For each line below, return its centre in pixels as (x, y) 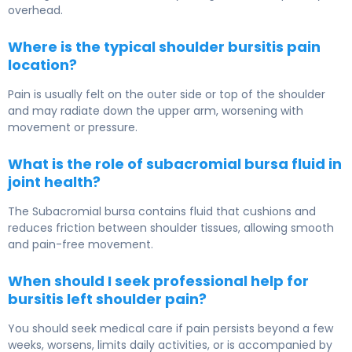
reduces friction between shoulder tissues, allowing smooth (171, 228)
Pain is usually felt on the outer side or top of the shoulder (167, 95)
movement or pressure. (73, 128)
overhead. (35, 11)
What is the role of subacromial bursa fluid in (175, 164)
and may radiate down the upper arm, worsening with (156, 111)
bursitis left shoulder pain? (107, 299)
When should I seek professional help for (158, 281)
